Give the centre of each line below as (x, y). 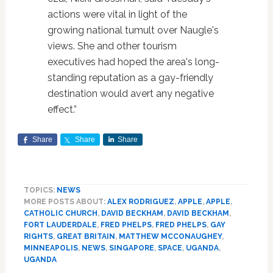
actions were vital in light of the (117, 14)
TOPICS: (40, 190)
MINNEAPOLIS (51, 248)
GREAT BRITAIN (86, 236)
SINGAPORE (131, 248)
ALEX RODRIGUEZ (140, 202)
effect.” (62, 109)
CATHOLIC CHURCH (60, 213)
